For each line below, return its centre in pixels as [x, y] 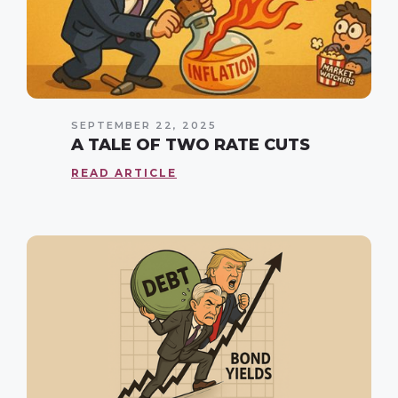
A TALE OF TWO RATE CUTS [191, 144]
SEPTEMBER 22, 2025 [144, 125]
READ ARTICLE [124, 172]
